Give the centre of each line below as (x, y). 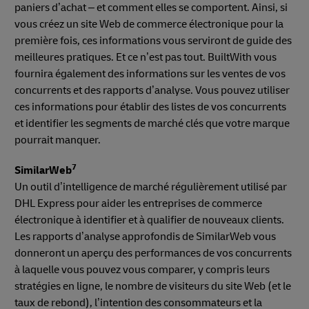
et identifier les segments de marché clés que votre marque (152, 123)
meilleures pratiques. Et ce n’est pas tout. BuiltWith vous (146, 57)
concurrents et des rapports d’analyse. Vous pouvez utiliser (152, 90)
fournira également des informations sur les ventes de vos (150, 73)
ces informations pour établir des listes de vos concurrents (150, 107)
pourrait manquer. (58, 140)
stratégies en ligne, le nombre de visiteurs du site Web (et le (153, 286)
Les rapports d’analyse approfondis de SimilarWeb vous (145, 236)
